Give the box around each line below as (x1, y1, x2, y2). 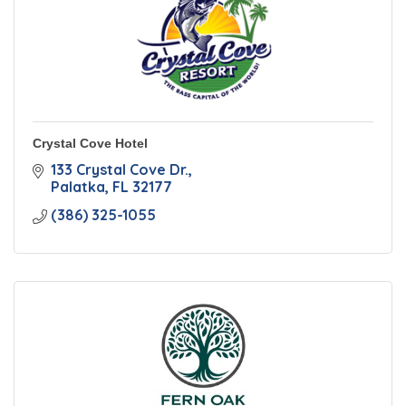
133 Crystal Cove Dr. (51, 160, 188, 179)
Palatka (51, 178, 105, 196)
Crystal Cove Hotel (33, 136, 148, 150)
